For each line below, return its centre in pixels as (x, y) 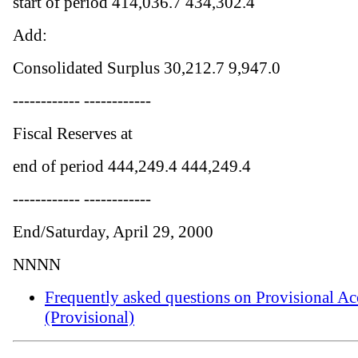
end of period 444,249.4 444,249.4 (132, 166)
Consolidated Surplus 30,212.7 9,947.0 (147, 68)
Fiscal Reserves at (73, 133)
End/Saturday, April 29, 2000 (113, 232)
